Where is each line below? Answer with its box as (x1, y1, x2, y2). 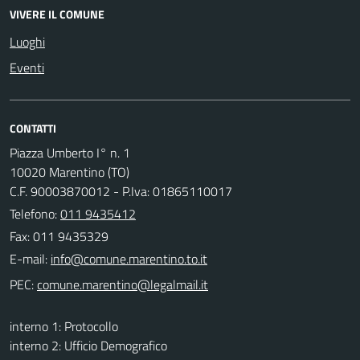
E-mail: (10, 248, 47, 268)
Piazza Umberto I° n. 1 (10, 142, 130, 162)
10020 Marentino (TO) (10, 162, 129, 182)
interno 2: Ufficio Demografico (10, 335, 167, 355)
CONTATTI (10, 119, 56, 137)
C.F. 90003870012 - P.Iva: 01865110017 (10, 181, 232, 201)
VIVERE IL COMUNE (10, 5, 104, 22)
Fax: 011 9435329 (10, 226, 108, 246)
